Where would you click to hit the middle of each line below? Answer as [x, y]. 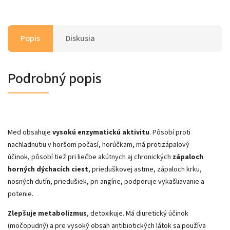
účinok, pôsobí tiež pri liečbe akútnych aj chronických [90, 157]
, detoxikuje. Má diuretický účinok [138, 213]
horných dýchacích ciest [48, 169]
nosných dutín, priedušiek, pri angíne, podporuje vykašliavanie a [106, 181]
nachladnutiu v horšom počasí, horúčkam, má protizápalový [99, 145]
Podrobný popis [55, 78]
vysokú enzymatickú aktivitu [101, 132]
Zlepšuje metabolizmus [47, 213]
